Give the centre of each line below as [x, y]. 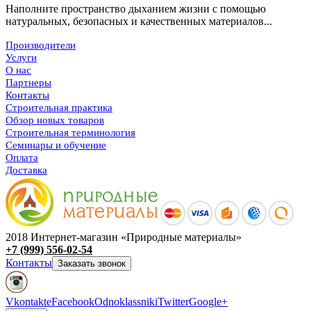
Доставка [26, 170]
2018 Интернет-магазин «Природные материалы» [124, 237]
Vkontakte [28, 302]
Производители [41, 45]
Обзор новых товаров [55, 120]
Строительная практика [59, 108]
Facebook [73, 302]
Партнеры [28, 83]
